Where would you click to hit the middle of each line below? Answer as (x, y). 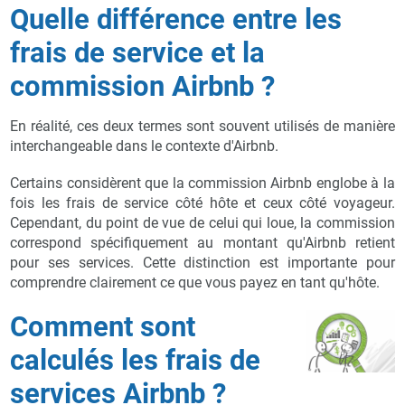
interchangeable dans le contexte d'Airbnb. (145, 146)
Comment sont (103, 326)
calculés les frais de (136, 360)
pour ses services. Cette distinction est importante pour (202, 262)
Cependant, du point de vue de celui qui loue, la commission (202, 222)
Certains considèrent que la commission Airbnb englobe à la (202, 183)
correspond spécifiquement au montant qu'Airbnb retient (202, 242)
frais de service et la (138, 52)
